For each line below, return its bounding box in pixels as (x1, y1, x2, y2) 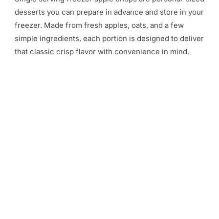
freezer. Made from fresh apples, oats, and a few (15, 20, 184, 30)
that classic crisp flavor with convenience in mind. (15, 46, 191, 56)
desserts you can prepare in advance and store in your (15, 7, 204, 17)
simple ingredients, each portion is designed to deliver (15, 33, 204, 43)
